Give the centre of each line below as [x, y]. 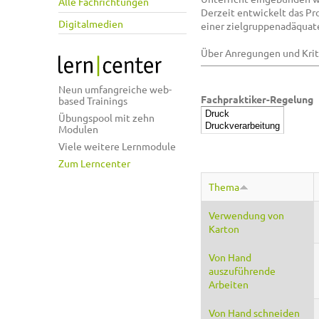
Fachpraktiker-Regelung [257, 99]
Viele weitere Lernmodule [117, 146]
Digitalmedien [91, 23]
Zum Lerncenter [94, 163]
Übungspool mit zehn [106, 118]
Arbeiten [229, 284]
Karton [224, 228]
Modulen [78, 129]
